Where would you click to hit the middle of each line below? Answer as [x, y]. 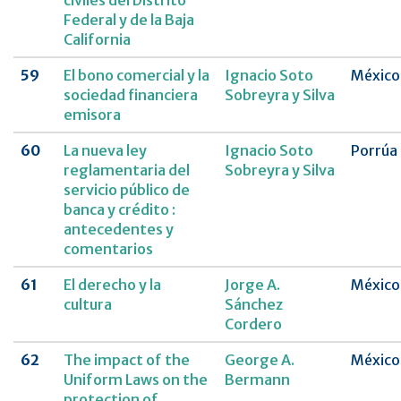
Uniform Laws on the [136, 380]
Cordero [253, 324]
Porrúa [374, 151]
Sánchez [254, 305]
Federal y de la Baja [129, 20]
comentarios [108, 249]
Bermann [257, 380]
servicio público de [127, 190]
